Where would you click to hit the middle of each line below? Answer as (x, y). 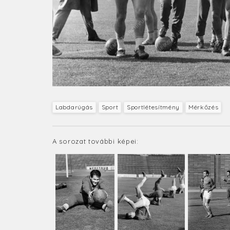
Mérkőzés (203, 107)
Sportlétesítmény (153, 107)
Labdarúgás (74, 107)
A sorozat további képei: (95, 141)
